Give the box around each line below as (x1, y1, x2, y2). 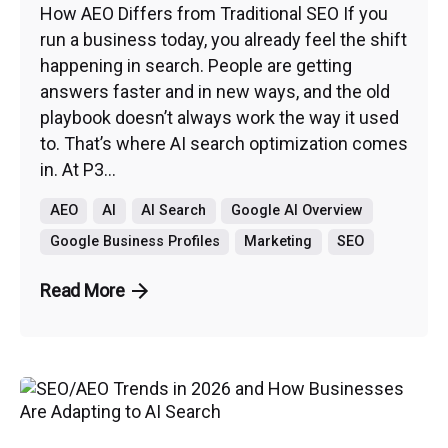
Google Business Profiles (49, 233, 220, 251)
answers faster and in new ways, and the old (40, 80, 390, 102)
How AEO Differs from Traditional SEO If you (40, 2, 388, 24)
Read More (40, 280, 125, 302)
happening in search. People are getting (40, 54, 352, 76)
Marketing (244, 233, 313, 251)
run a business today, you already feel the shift (40, 28, 407, 50)
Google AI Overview (230, 201, 363, 219)
